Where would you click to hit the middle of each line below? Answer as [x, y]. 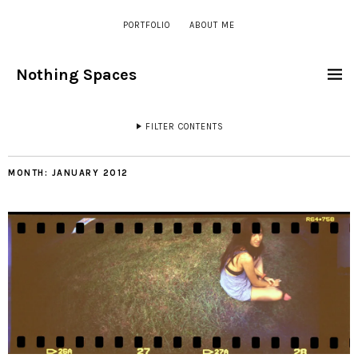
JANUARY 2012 [90, 173]
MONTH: [30, 173]
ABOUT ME [212, 25]
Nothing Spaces [76, 75]
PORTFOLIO [147, 25]
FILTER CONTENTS [185, 127]
